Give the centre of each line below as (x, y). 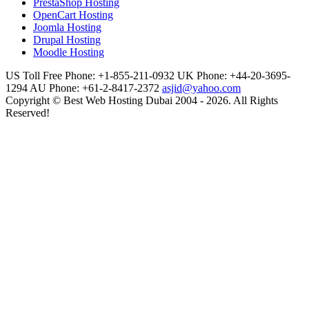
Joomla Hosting (67, 28)
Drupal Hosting (67, 40)
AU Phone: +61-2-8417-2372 (94, 88)
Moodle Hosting (69, 52)
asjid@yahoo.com (201, 88)
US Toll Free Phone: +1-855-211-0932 (90, 76)
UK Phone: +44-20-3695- (234, 76)
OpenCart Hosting (73, 15)
